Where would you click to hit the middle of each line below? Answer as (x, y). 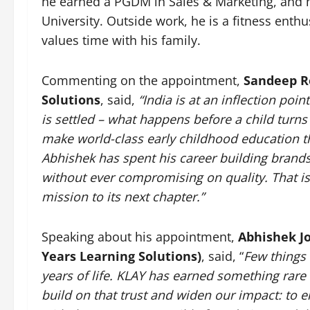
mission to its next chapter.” (123, 196)
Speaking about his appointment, (140, 236)
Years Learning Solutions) (121, 256)
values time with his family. (121, 40)
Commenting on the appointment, (143, 80)
